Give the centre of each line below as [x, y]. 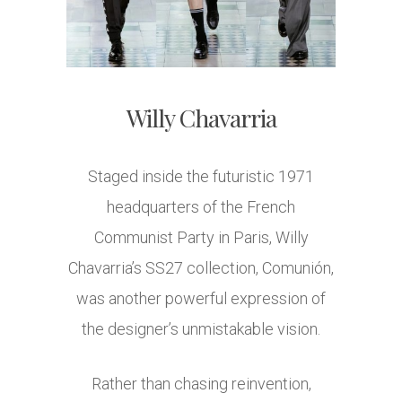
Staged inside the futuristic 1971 [201, 177]
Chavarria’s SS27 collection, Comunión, [201, 268]
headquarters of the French [201, 207]
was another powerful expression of [201, 299]
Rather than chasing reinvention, [201, 384]
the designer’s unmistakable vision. [201, 329]
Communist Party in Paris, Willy [201, 238]
